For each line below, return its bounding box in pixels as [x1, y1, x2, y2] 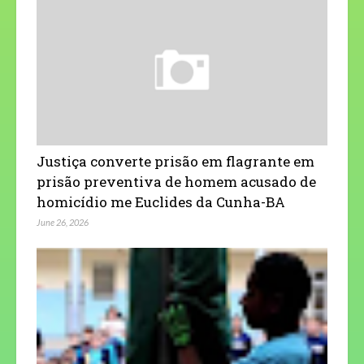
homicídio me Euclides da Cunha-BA [37, 193, 285, 212]
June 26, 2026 [37, 217, 89, 228]
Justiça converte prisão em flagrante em [37, 152, 314, 171]
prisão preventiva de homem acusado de [37, 172, 316, 192]
